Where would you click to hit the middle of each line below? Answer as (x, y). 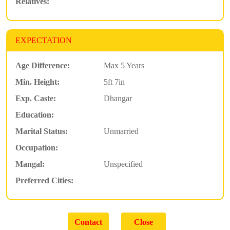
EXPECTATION (44, 40)
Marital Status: (42, 131)
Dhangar (118, 98)
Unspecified (123, 164)
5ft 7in (114, 82)
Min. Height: (37, 82)
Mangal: (30, 164)
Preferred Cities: (44, 180)
